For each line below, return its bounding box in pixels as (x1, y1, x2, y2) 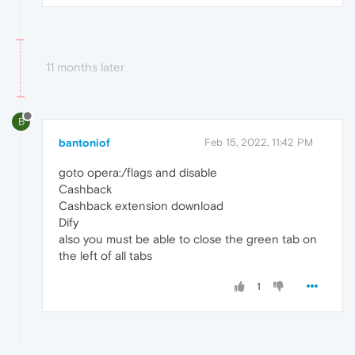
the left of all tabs (59, 249, 152, 263)
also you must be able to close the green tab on (59, 232, 317, 246)
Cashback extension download (59, 199, 223, 213)
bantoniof (59, 136, 110, 150)
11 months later (46, 60, 124, 74)
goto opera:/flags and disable (59, 166, 217, 180)
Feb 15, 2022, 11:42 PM (204, 136, 313, 149)
